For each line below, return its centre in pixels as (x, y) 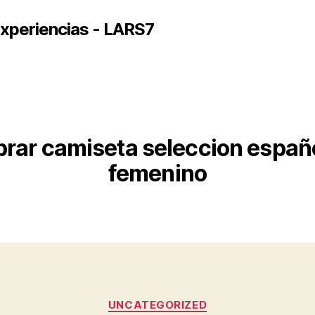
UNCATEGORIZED (157, 304)
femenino (157, 173)
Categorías (188, 298)
